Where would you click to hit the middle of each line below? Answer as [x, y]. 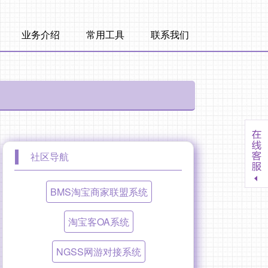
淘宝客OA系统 [99, 222]
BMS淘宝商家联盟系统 [99, 192]
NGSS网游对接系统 [99, 252]
